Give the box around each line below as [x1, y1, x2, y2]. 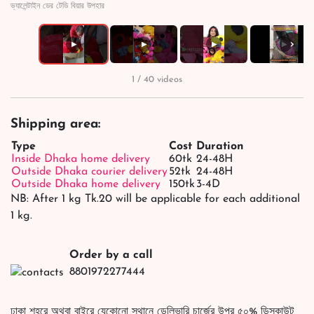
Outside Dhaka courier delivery [11, 166, 168, 178]
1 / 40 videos [132, 75, 182, 85]
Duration [196, 141, 244, 153]
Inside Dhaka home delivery [11, 153, 150, 165]
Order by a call [69, 250, 153, 261]
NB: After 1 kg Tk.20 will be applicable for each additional [11, 193, 300, 205]
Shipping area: [11, 118, 100, 132]
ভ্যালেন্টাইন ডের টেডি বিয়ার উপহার [11, 2, 104, 11]
